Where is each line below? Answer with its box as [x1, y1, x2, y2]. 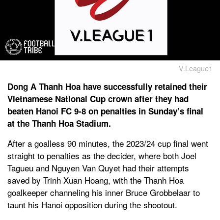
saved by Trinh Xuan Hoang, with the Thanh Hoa [7, 173, 184, 186]
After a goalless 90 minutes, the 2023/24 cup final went [7, 137, 208, 149]
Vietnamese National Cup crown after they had [7, 92, 189, 105]
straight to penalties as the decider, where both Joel [7, 149, 196, 162]
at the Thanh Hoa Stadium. [7, 117, 111, 129]
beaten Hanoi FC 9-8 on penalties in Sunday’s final [7, 105, 203, 117]
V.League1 [179, 62, 213, 73]
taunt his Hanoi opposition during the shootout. [7, 198, 177, 211]
